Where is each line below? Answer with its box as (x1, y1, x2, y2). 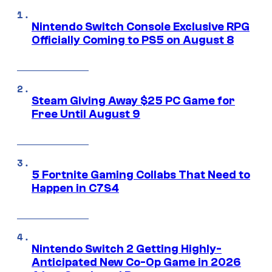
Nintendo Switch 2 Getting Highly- (32, 242, 222, 256)
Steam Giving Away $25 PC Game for (32, 93, 235, 107)
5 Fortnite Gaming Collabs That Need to (32, 168, 250, 182)
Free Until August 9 (32, 107, 140, 121)
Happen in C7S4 (32, 181, 119, 195)
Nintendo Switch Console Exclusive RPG (32, 19, 250, 33)
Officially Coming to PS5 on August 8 (32, 33, 234, 47)
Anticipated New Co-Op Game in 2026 (32, 255, 241, 269)
